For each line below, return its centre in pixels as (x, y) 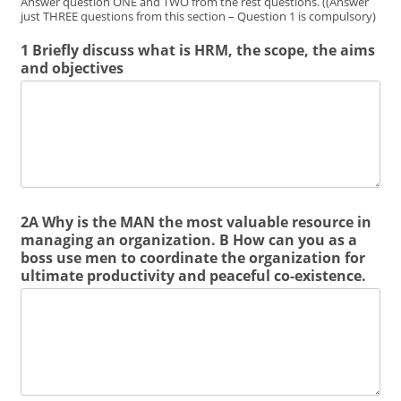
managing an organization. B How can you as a (189, 240)
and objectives (73, 68)
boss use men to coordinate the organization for (193, 258)
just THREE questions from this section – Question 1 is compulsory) (199, 16)
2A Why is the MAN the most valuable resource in (196, 222)
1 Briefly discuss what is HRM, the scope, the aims (198, 50)
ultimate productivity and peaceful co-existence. (194, 276)
